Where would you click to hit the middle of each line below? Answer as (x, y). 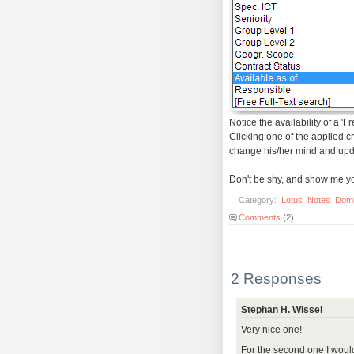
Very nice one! (272, 330)
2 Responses (276, 279)
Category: (259, 200)
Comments (260, 218)
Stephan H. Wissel (282, 310)
